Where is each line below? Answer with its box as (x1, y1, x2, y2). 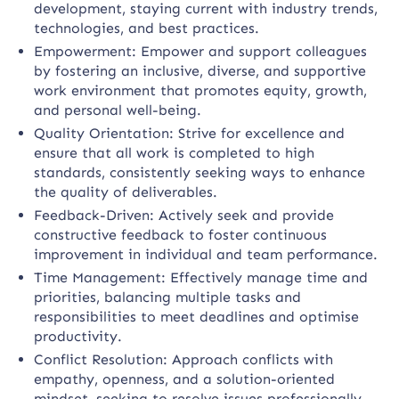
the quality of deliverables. (34, 183, 218, 200)
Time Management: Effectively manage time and (34, 269, 369, 286)
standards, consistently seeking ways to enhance (34, 164, 366, 181)
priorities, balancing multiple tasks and (34, 289, 302, 305)
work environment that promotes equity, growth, (34, 82, 368, 99)
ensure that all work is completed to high (34, 144, 315, 161)
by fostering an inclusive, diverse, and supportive (34, 62, 367, 79)
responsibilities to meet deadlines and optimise (34, 308, 360, 325)
